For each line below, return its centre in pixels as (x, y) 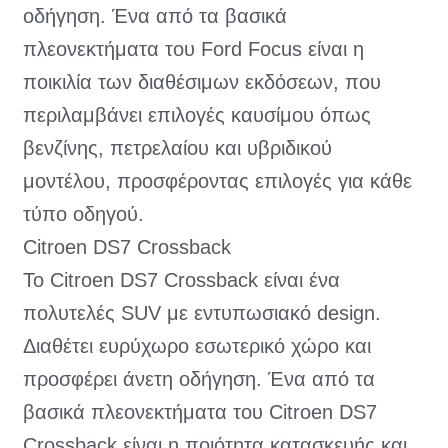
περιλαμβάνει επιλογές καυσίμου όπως (197, 115)
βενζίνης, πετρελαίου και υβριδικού (177, 148)
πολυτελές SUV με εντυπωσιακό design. (202, 313)
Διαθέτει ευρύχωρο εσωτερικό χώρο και (197, 346)
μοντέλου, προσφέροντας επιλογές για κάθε (217, 181)
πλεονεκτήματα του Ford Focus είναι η (193, 49)
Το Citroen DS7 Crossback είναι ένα (181, 280)
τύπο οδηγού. (83, 214)
